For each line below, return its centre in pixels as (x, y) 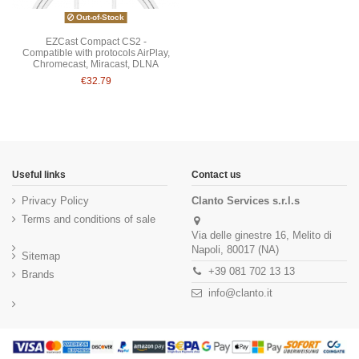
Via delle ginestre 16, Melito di (262, 235)
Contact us (216, 174)
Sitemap (41, 256)
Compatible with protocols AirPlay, (96, 53)
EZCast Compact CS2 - (96, 42)
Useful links (39, 174)
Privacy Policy (55, 200)
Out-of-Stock (99, 18)
